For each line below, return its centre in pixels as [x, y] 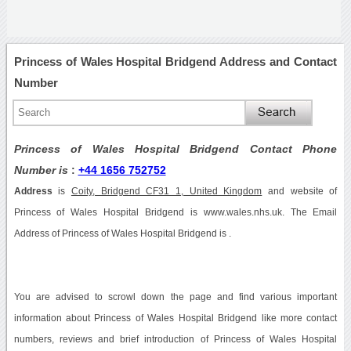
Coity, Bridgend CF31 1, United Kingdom [166, 191]
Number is [42, 170]
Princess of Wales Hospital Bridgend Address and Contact [175, 61]
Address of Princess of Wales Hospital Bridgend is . [122, 233]
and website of [300, 191]
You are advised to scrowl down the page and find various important [175, 297]
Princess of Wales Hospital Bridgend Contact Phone [175, 148]
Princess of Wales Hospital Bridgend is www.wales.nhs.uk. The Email [175, 212]
